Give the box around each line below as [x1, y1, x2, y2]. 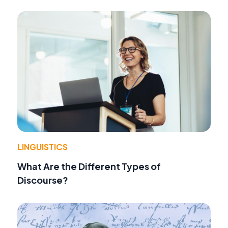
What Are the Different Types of [17, 160, 161, 172]
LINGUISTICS [17, 141, 68, 152]
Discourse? [17, 174, 68, 186]
